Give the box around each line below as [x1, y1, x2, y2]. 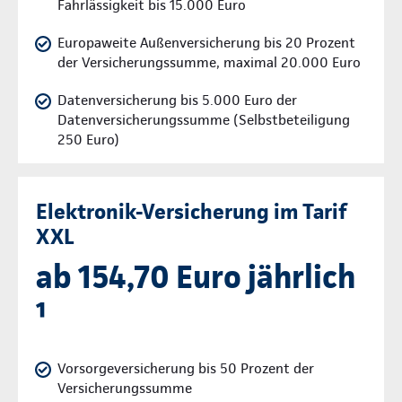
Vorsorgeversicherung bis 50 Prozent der [57, 360, 314, 378]
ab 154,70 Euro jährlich [36, 257, 355, 297]
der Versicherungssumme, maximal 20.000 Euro [57, 54, 361, 72]
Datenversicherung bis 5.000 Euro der [57, 92, 297, 109]
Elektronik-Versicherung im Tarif [36, 198, 347, 225]
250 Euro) [57, 131, 119, 149]
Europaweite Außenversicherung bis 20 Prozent [57, 34, 355, 52]
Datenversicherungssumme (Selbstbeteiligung [57, 111, 350, 129]
